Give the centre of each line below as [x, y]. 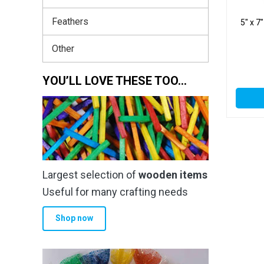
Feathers [70, 21]
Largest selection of [90, 174]
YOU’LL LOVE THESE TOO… [115, 80]
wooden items [173, 174]
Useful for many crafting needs [115, 192]
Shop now [74, 218]
